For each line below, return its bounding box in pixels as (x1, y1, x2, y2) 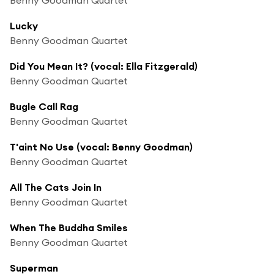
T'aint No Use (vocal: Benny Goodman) (10, 140, 193, 153)
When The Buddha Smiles (10, 221, 128, 234)
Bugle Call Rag (10, 100, 78, 113)
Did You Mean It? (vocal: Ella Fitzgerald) (10, 59, 198, 72)
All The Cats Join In (10, 180, 102, 193)
